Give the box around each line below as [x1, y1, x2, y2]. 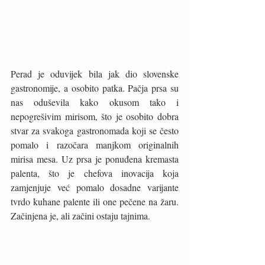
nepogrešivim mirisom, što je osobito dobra [11, 109, 179, 122]
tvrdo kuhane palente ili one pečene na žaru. [11, 195, 179, 208]
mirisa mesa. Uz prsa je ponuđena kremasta [11, 152, 179, 165]
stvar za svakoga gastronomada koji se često [11, 124, 179, 137]
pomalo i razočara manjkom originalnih [11, 138, 179, 151]
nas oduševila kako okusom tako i [11, 95, 179, 108]
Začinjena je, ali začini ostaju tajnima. [11, 209, 153, 222]
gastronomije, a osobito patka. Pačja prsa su [11, 81, 179, 94]
